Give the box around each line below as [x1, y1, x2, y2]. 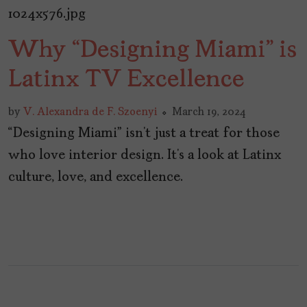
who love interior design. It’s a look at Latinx [8, 149, 281, 163]
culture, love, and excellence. [8, 171, 183, 185]
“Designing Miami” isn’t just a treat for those [8, 127, 280, 141]
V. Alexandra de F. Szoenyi [23, 107, 157, 119]
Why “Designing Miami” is [8, 38, 297, 64]
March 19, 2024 [172, 107, 246, 119]
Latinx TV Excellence [8, 68, 244, 93]
